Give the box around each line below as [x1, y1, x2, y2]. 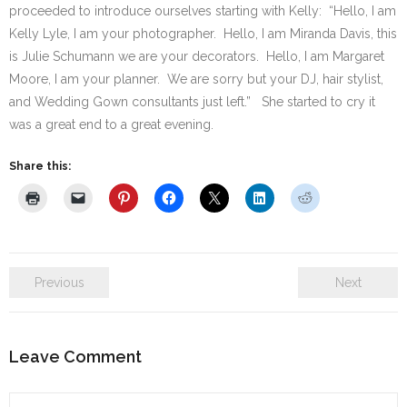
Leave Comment [9, 347, 142, 366]
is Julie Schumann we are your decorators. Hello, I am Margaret [9, 49, 384, 64]
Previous [34, 275, 84, 290]
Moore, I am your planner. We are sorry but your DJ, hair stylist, [9, 72, 383, 86]
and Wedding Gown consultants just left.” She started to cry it [9, 94, 375, 109]
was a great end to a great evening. [9, 117, 213, 132]
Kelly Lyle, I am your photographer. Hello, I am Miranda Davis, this [9, 26, 397, 41]
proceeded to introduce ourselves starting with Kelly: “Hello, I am [9, 4, 396, 18]
